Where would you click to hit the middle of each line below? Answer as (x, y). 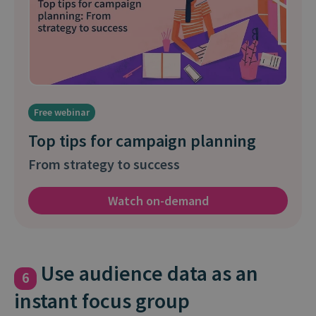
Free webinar (62, 112)
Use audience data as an (147, 273)
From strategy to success (104, 164)
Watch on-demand (158, 201)
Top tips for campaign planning (142, 141)
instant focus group (102, 300)
